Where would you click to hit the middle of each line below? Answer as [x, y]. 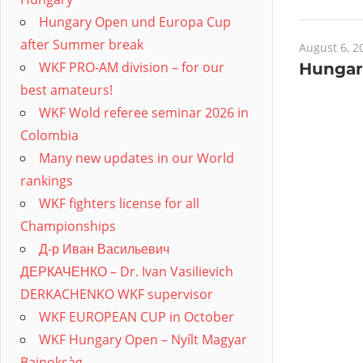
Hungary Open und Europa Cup [135, 21]
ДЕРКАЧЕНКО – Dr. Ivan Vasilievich [127, 271]
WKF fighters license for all [119, 203]
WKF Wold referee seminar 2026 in [144, 112]
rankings [47, 180]
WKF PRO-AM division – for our [132, 67]
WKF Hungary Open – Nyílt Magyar [143, 339]
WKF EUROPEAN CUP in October [137, 316]
